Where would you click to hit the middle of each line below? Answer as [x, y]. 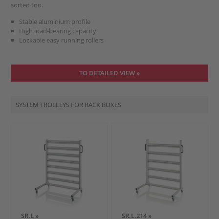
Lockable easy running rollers [62, 40]
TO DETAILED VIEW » [109, 73]
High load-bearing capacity [58, 31]
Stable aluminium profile [55, 21]
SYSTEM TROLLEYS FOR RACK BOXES [69, 104]
